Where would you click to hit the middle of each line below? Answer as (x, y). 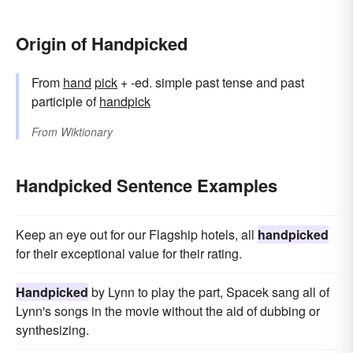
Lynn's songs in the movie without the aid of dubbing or (168, 310)
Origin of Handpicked (102, 43)
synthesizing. (52, 329)
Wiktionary (87, 131)
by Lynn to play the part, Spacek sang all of (209, 292)
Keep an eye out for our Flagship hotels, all (137, 234)
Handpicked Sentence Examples (147, 185)
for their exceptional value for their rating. (129, 253)
